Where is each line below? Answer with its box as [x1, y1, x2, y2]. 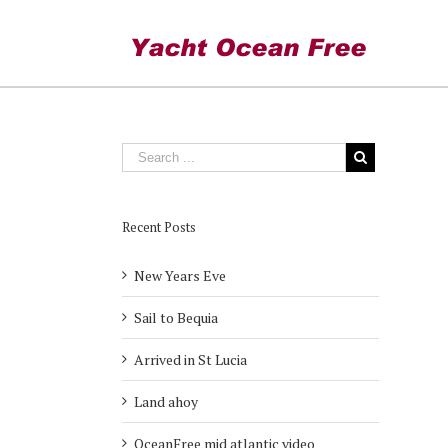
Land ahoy [134, 392, 198, 411]
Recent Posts [122, 218, 196, 236]
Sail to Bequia [134, 308, 218, 327]
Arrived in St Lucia [134, 350, 247, 369]
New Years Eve [134, 266, 226, 285]
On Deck [122, 88, 192, 112]
